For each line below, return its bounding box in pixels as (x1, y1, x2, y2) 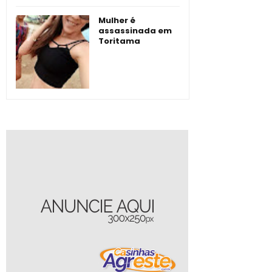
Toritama (98, 35, 140, 47)
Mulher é (98, 15, 135, 27)
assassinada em (98, 25, 172, 37)
